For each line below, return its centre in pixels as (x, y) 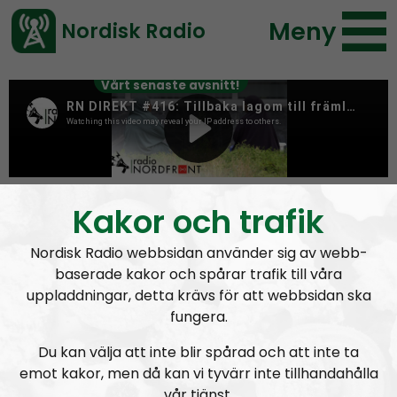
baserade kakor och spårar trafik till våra (198, 274)
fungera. (198, 317)
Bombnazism (157, 199)
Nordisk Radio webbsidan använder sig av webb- (198, 253)
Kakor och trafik (198, 222)
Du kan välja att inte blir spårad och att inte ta (198, 352)
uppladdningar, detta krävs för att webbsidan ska (198, 296)
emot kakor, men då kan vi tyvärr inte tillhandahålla (198, 374)
